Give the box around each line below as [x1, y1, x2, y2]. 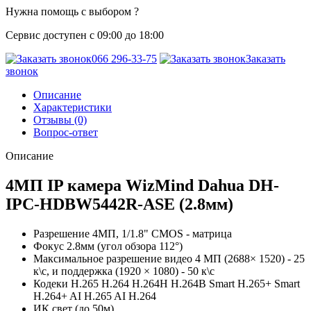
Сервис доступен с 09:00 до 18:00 [6, 28, 164, 41]
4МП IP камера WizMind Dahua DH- [6, 176, 279, 194]
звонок [6, 65, 38, 77]
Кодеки [33, 277, 68, 289]
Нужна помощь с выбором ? [6, 5, 139, 17]
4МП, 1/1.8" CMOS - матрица [92, 227, 232, 239]
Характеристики [33, 101, 112, 113]
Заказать [246, 52, 285, 65]
